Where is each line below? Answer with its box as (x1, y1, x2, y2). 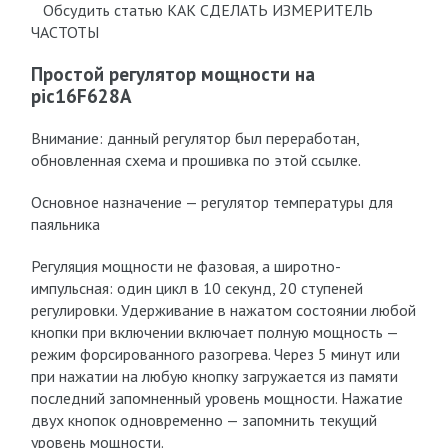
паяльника (30, 214, 100, 234)
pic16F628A (30, 84, 132, 108)
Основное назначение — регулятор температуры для (30, 192, 393, 212)
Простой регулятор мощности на (30, 62, 315, 86)
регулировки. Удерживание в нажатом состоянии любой (30, 300, 416, 320)
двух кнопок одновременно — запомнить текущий (30, 410, 377, 430)
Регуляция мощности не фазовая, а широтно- (30, 256, 341, 276)
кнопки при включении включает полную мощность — (30, 322, 398, 342)
